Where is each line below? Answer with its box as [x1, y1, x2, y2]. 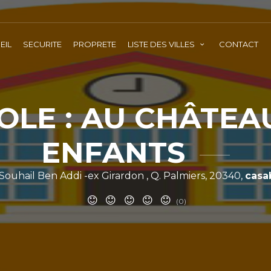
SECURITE [23, 39, 62, 49]
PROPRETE [73, 39, 116, 49]
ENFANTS [41, 135, 194, 170]
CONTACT [219, 39, 259, 49]
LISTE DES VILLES [128, 39, 197, 49]
